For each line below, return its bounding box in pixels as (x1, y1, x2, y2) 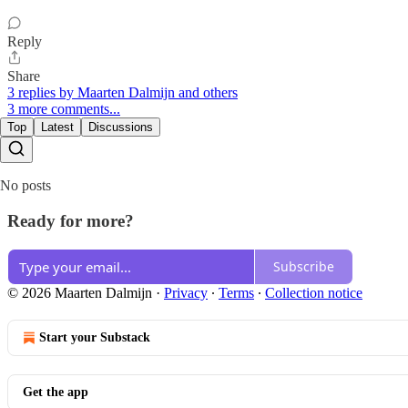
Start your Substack (39, 330, 150, 344)
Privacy (164, 284, 208, 301)
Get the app (23, 384, 88, 399)
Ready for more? (7, 210, 134, 230)
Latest (41, 120, 74, 135)
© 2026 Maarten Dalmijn (7, 284, 152, 301)
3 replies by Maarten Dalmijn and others (7, 85, 238, 101)
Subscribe (273, 258, 334, 275)
